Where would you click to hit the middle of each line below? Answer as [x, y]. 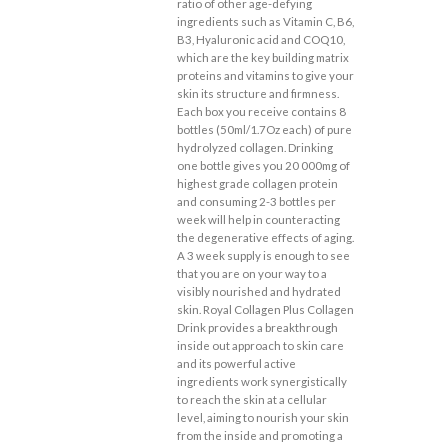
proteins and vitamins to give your [266, 76]
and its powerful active [237, 364]
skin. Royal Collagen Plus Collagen [266, 310]
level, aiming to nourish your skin [263, 418]
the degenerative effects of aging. [266, 238]
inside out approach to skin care [261, 346]
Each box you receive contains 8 [262, 112]
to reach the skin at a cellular [252, 400]
